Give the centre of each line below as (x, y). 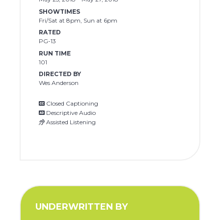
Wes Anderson (58, 82)
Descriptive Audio (70, 113)
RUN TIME (55, 53)
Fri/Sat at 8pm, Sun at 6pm (78, 20)
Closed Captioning (71, 104)
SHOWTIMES (59, 11)
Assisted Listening (70, 122)
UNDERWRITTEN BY (82, 206)
